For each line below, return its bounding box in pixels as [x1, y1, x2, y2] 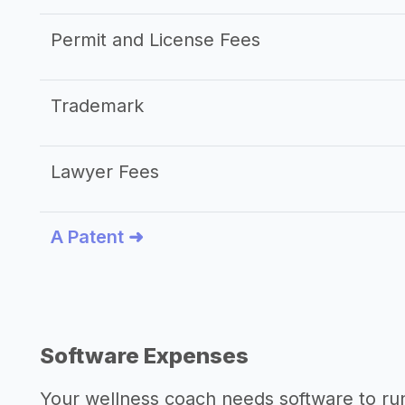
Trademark [51, 95, 144, 117]
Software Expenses [40, 343, 249, 369]
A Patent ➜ [51, 226, 144, 248]
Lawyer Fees [51, 161, 159, 183]
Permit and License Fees [51, 29, 260, 51]
